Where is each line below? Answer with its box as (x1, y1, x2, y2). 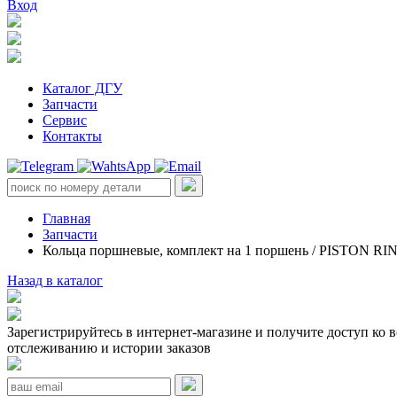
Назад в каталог (7, 273, 103, 288)
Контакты (43, 128, 102, 144)
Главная (43, 211, 90, 226)
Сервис (43, 113, 87, 128)
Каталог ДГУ (43, 81, 122, 96)
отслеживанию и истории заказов (7, 340, 211, 355)
